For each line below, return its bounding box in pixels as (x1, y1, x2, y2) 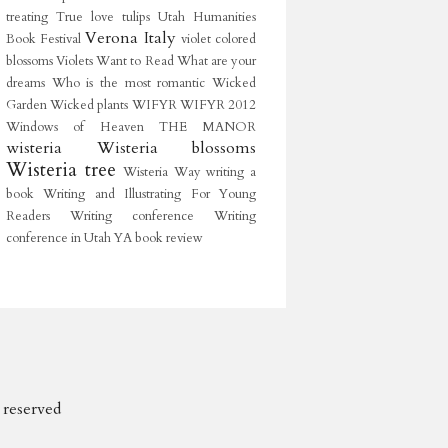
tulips (122, 8, 150, 26)
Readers (6, 207, 50, 225)
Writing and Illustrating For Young (43, 185, 257, 203)
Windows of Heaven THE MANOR (6, 118, 256, 136)
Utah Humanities (158, 8, 256, 26)
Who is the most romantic (51, 74, 206, 92)
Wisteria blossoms (96, 137, 256, 159)
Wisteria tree (6, 157, 116, 183)
